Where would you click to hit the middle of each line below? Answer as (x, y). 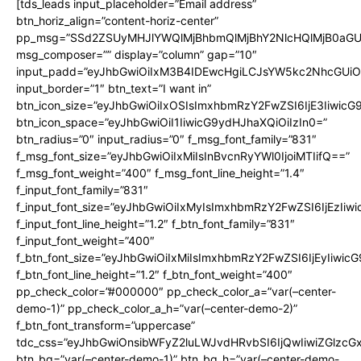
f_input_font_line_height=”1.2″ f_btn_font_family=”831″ (156, 223)
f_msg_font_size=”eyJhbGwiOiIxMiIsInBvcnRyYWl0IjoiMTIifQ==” (183, 156)
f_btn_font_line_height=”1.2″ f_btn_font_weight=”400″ (154, 274)
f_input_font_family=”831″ (82, 189)
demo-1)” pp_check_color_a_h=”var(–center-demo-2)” (157, 308)
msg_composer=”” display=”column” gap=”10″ (137, 54)
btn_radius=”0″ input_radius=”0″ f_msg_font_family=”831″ (166, 139)
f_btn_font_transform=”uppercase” (106, 325)
